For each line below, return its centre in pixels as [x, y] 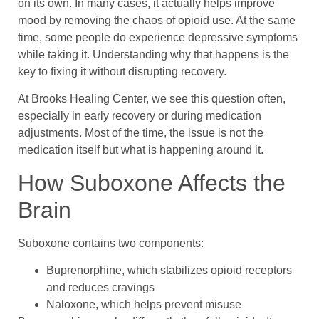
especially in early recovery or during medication [140, 116]
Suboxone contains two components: [111, 243]
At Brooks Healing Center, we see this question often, [152, 99]
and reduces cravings [100, 287]
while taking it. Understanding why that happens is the [153, 54]
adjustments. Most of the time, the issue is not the [141, 133]
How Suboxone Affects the [152, 183]
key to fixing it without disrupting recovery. [122, 71]
